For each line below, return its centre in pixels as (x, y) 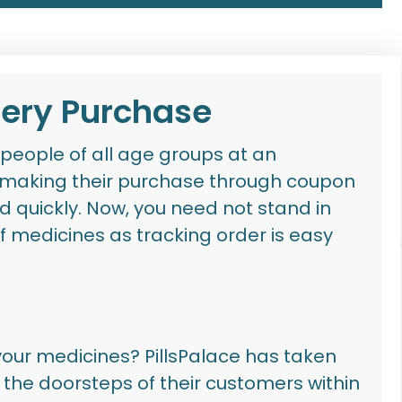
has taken (289, 357)
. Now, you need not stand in (205, 209)
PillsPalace (193, 357)
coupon (321, 182)
